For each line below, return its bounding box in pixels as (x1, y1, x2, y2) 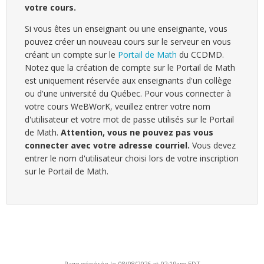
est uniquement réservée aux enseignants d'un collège (25, 75, 232, 87)
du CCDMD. (177, 49, 225, 61)
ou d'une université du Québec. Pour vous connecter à (25, 88, 232, 100)
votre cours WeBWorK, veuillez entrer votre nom (25, 101, 211, 113)
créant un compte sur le (25, 49, 118, 61)
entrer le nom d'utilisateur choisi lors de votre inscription (25, 153, 239, 164)
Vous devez (190, 140, 236, 151)
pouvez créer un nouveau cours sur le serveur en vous (25, 36, 232, 48)
